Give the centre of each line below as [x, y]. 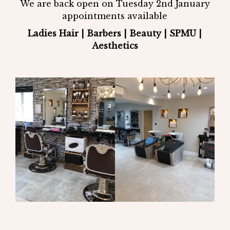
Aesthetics [115, 45]
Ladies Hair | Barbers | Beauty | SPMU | [115, 33]
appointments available [115, 16]
